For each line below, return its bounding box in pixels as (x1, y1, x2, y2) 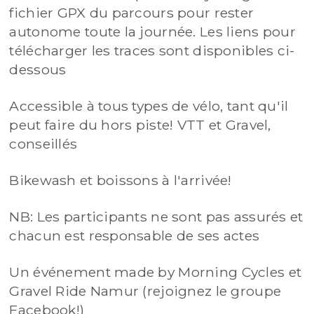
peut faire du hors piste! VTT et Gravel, (9, 116, 271, 134)
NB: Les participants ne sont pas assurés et (9, 208, 303, 226)
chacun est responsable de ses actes (9, 227, 260, 245)
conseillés (9, 135, 78, 153)
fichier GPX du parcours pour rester (9, 4, 254, 22)
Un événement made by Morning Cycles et (9, 264, 302, 281)
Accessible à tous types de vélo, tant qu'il (9, 97, 289, 115)
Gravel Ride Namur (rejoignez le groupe (9, 282, 282, 300)
